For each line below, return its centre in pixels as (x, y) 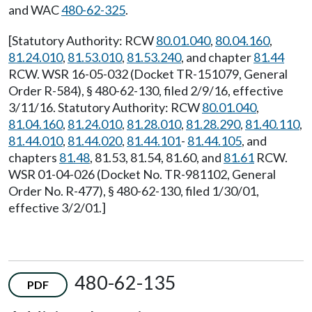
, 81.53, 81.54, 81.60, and (157, 158)
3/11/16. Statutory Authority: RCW (105, 108)
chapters (34, 158)
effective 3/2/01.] (57, 208)
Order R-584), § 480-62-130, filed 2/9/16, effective (146, 91)
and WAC (35, 10)
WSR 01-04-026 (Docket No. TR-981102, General (142, 174)
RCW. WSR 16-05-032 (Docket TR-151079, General (148, 74)
